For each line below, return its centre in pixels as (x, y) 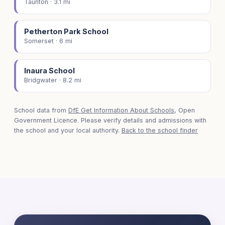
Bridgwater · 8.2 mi (53, 80)
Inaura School (49, 71)
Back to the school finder (160, 131)
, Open (185, 110)
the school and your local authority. (68, 131)
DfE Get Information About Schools (121, 110)
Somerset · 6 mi (48, 41)
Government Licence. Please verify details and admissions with (110, 121)
